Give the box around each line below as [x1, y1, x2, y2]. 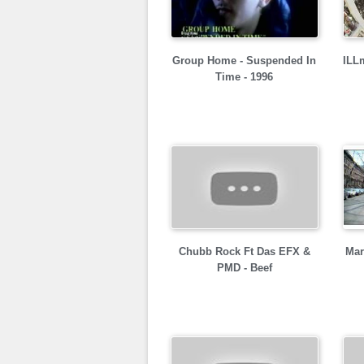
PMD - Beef [216, 262, 272, 274]
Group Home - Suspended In [172, 54, 316, 67]
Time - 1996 [215, 71, 273, 83]
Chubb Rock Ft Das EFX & [178, 245, 310, 258]
